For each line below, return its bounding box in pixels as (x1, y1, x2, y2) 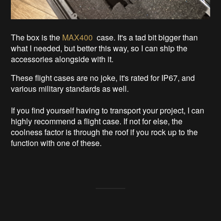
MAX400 (62, 32, 93, 43)
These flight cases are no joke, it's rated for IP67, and (11, 72, 195, 84)
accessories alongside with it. (11, 53, 116, 65)
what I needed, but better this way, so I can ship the (11, 42, 188, 54)
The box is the (11, 32, 63, 43)
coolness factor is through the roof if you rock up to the (11, 126, 198, 138)
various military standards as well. (11, 83, 129, 95)
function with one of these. (11, 137, 102, 149)
